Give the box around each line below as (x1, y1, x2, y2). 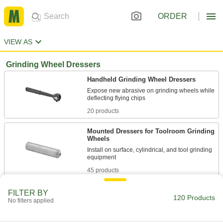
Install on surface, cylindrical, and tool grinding (87, 146, 212, 153)
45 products (87, 167, 119, 174)
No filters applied (8, 197, 54, 204)
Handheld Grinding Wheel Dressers (87, 76, 196, 83)
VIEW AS (4, 38, 32, 46)
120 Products (173, 194, 215, 202)
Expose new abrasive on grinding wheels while (87, 87, 215, 94)
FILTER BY (8, 189, 48, 197)
